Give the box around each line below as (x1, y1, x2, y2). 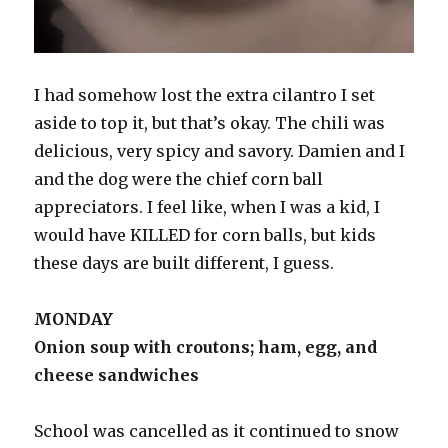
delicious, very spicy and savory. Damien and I (34, 141, 406, 162)
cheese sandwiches (34, 365, 200, 386)
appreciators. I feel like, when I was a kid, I (34, 197, 381, 218)
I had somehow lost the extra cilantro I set (34, 85, 376, 106)
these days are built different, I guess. (34, 253, 339, 274)
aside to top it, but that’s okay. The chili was (34, 113, 386, 134)
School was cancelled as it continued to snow (34, 421, 400, 442)
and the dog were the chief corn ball (34, 169, 324, 190)
